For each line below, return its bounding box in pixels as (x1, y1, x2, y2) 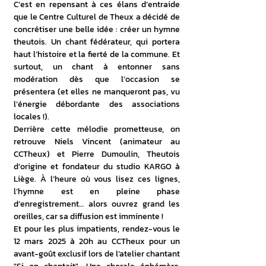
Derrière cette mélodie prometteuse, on (14, 123, 180, 135)
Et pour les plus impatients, (14, 223, 119, 235)
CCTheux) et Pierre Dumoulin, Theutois (14, 148, 180, 160)
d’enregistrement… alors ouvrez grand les (14, 198, 180, 210)
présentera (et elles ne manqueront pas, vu (14, 85, 180, 98)
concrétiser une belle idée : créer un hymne (14, 23, 180, 36)
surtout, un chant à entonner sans (14, 61, 180, 73)
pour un (148, 235, 180, 248)
